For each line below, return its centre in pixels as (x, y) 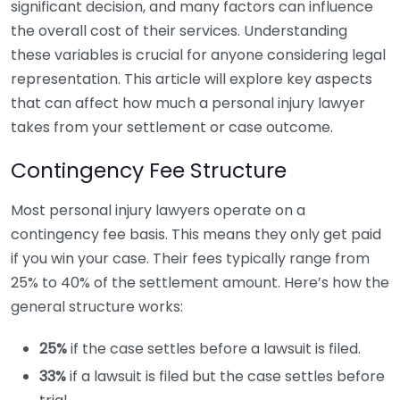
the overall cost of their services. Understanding (179, 31)
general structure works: (97, 307)
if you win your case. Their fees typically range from (190, 258)
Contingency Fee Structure (149, 170)
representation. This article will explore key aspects (192, 79)
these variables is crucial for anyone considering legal (198, 55)
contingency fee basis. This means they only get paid (196, 234)
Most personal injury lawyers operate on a (158, 210)
